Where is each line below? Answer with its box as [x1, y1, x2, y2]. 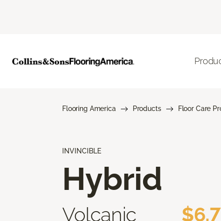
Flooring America [62, 104, 116, 112]
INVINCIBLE [62, 147, 101, 155]
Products [132, 104, 161, 112]
